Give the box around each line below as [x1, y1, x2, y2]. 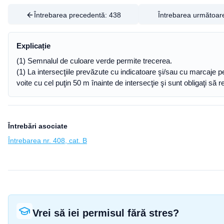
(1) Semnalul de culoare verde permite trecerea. [16, 56, 172, 65]
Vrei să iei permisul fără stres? [32, 207, 179, 218]
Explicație [16, 41, 50, 50]
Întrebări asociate [8, 122, 67, 130]
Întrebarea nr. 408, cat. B [8, 136, 87, 144]
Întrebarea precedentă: [33, 11, 109, 19]
